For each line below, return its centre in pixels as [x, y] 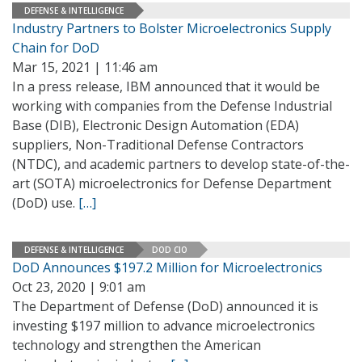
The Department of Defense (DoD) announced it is [165, 306]
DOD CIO [170, 249]
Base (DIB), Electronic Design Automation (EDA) [156, 125]
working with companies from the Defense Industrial [172, 106]
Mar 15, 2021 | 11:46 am [85, 67]
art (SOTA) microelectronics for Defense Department [172, 183]
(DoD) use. [45, 203]
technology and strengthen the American [137, 345]
